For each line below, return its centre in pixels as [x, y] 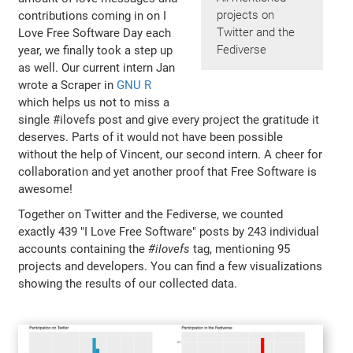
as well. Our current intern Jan [97, 67]
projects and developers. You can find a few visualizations [171, 266]
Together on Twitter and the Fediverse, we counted [151, 214]
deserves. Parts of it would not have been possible [151, 137]
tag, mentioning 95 [240, 249]
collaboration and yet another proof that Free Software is [168, 171]
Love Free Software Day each [95, 33]
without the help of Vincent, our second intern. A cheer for [171, 154]
